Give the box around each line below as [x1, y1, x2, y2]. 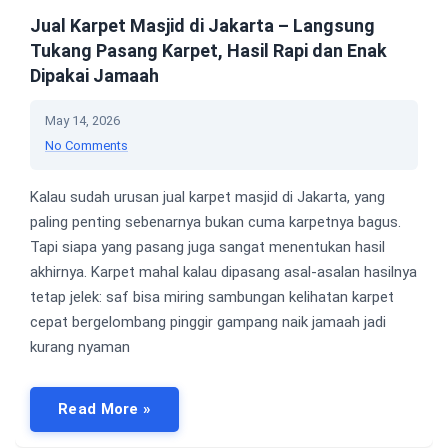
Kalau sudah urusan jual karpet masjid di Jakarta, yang [30, 188, 385, 207]
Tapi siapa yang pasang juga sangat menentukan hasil [30, 238, 385, 257]
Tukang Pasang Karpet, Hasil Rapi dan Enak [30, 40, 387, 62]
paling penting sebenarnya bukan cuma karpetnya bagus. [30, 213, 401, 232]
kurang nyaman [30, 338, 130, 357]
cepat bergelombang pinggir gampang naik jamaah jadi [30, 313, 386, 332]
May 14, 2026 [45, 113, 120, 129]
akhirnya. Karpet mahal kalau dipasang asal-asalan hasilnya [30, 263, 417, 282]
